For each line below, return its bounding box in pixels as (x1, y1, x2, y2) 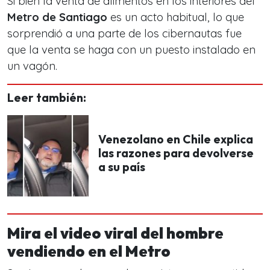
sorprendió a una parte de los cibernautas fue (7, 27, 242, 40)
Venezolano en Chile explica (98, 132, 253, 146)
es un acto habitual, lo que (107, 10, 244, 24)
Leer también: (7, 90, 86, 105)
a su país (98, 160, 145, 174)
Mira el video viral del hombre (7, 224, 224, 243)
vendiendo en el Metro (7, 242, 171, 261)
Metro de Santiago (7, 10, 107, 24)
